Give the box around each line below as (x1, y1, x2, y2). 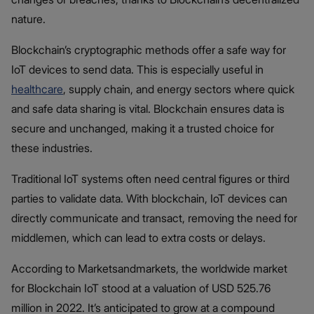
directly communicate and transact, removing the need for (11, 210, 297, 225)
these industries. (11, 140, 93, 155)
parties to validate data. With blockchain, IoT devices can (11, 191, 287, 205)
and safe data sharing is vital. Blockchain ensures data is (11, 101, 285, 116)
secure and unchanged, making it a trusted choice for (11, 121, 274, 135)
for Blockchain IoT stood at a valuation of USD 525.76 (11, 280, 271, 295)
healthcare (11, 81, 63, 96)
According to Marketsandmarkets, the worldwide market (11, 261, 287, 275)
